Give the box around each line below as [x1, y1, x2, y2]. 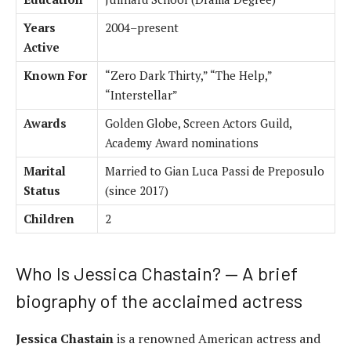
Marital [24, 162, 66, 179]
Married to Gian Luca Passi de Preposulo [105, 162, 324, 179]
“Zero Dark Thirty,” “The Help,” [105, 67, 272, 83]
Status [24, 182, 60, 198]
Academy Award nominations [105, 134, 259, 150]
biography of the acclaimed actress [16, 288, 302, 312]
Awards [24, 114, 67, 131]
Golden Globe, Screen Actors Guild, [105, 114, 291, 131]
